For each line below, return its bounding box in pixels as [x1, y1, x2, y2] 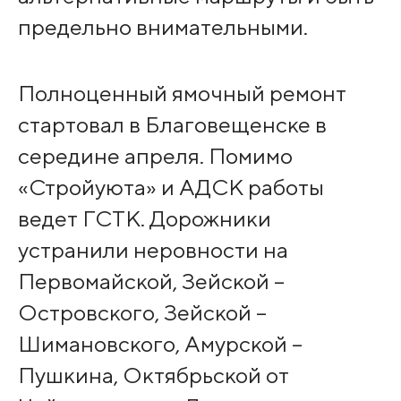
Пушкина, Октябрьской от [17, 361, 289, 388]
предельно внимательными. [17, 13, 308, 40]
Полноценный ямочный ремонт [17, 79, 346, 107]
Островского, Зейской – [17, 298, 267, 326]
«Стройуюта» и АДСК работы [17, 173, 324, 200]
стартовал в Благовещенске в [17, 110, 327, 138]
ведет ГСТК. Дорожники [17, 204, 271, 232]
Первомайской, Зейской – [17, 267, 285, 294]
